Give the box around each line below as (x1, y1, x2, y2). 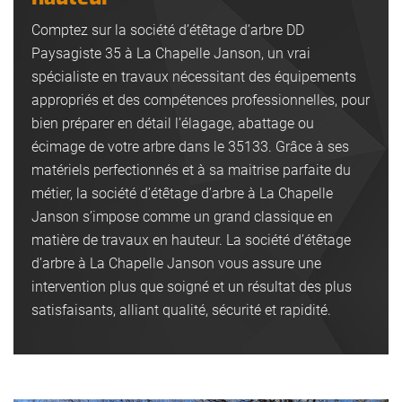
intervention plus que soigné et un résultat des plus (31, 277, 352, 295)
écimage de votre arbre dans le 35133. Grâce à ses (31, 137, 349, 155)
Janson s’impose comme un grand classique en (31, 207, 333, 225)
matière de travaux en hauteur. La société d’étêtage (31, 231, 351, 249)
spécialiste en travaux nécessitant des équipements (31, 67, 356, 85)
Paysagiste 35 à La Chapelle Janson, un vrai (31, 44, 310, 62)
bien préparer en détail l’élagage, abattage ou (31, 114, 314, 132)
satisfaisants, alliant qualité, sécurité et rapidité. (31, 301, 331, 319)
